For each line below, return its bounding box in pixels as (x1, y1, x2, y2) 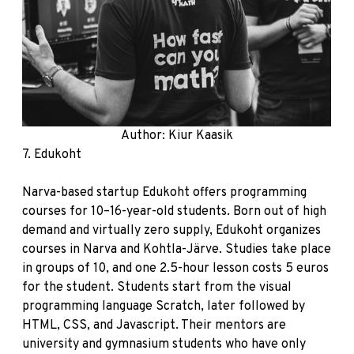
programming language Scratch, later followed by (22, 299, 305, 314)
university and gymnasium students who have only (22, 337, 306, 352)
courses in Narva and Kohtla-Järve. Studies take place (22, 242, 331, 258)
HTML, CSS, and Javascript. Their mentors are (22, 318, 286, 333)
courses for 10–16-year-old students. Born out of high (22, 204, 326, 220)
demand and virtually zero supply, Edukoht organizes (22, 223, 321, 239)
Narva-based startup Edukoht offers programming (22, 185, 307, 201)
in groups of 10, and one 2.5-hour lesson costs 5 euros (22, 261, 329, 277)
